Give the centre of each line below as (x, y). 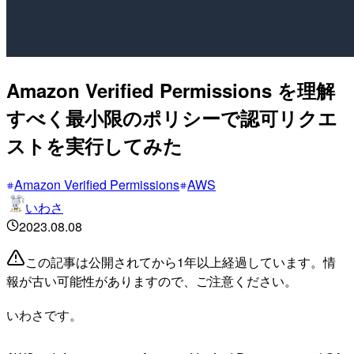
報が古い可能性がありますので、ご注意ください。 (152, 281)
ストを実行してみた (94, 145)
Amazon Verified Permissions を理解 (171, 90)
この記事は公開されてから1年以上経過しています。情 (181, 262)
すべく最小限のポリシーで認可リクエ (172, 117)
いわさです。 (44, 314)
